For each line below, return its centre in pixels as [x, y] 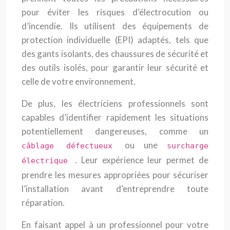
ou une [146, 145]
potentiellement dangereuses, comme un [115, 131]
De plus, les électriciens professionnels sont [115, 103]
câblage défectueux [73, 146]
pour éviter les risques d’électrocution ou [115, 12]
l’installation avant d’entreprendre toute [115, 189]
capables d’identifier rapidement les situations [115, 117]
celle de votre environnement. [79, 81]
